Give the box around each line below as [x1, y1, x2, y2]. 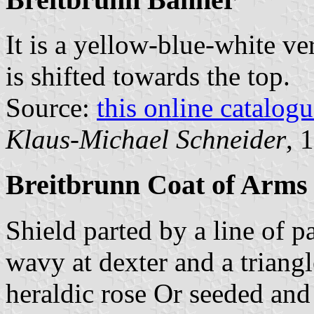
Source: [6, 93, 97, 123]
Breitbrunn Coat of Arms [6, 169, 308, 201]
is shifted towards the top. [6, 61, 290, 92]
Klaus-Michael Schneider [6, 124, 286, 155]
